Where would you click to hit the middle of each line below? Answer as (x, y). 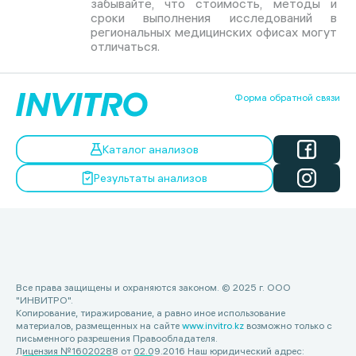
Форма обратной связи (287, 97)
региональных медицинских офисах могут (213, 32)
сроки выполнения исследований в (213, 17)
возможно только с (288, 325)
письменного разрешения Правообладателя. (117, 338)
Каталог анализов (151, 149)
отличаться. (125, 46)
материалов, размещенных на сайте (99, 325)
